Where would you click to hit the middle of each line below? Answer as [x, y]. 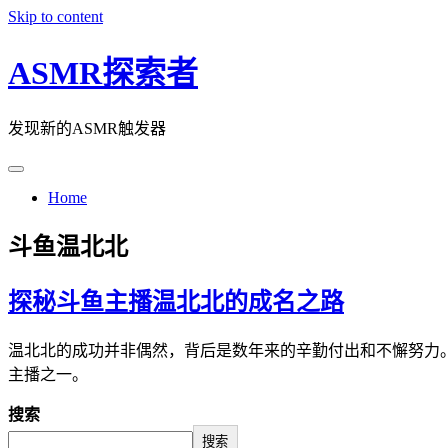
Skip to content [55, 16]
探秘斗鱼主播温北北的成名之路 [176, 301]
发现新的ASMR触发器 [87, 128]
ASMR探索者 [103, 73]
